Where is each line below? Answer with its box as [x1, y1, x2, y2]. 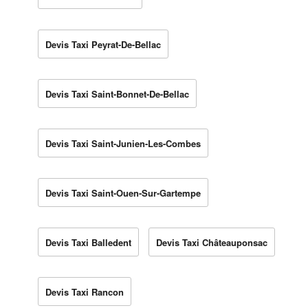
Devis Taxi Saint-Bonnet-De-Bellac [45, 87, 189, 100]
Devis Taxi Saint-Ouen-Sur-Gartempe [45, 186, 201, 199]
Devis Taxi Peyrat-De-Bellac [45, 37, 161, 51]
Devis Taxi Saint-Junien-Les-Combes [45, 136, 201, 150]
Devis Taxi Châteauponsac [156, 235, 267, 249]
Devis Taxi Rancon [45, 285, 124, 298]
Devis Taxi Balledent [45, 235, 131, 249]
